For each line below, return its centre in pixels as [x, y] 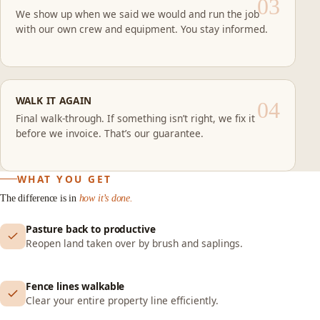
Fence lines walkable [75, 286]
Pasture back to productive [91, 229]
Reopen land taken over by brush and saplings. [134, 243]
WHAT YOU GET [65, 179]
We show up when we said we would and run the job [137, 14]
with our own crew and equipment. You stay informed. [141, 29]
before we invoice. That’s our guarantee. [109, 133]
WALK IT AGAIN [54, 100]
